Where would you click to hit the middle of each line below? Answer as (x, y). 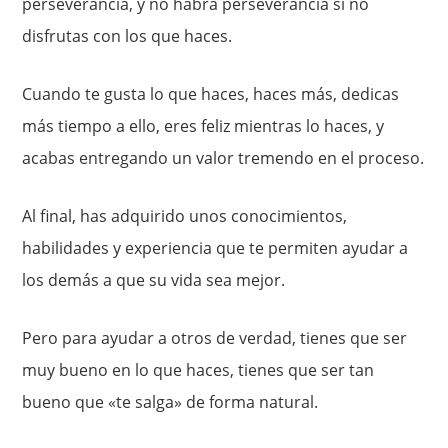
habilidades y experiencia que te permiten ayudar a (215, 248)
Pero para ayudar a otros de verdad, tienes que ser (215, 338)
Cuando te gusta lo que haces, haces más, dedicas (211, 94)
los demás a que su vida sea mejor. (154, 280)
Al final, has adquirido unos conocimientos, (185, 216)
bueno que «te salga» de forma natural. (170, 402)
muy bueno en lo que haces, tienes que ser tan (198, 370)
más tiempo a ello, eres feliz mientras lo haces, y (203, 126)
